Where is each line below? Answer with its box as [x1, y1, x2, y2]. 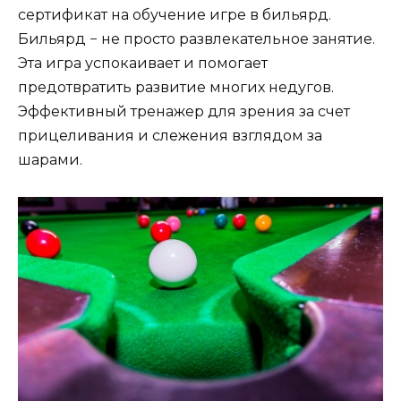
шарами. [18, 151, 82, 169]
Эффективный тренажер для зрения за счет [18, 103, 350, 121]
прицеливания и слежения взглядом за [18, 127, 322, 145]
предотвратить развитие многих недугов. [18, 79, 334, 97]
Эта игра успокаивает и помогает [18, 55, 268, 73]
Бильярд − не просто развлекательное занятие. [18, 30, 375, 48]
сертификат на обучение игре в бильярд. [18, 6, 331, 24]
